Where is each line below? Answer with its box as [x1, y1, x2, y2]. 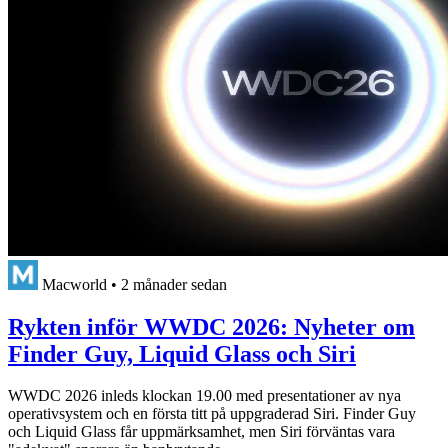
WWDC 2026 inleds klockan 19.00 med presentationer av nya [8, 387, 401, 405]
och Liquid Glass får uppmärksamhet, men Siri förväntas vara [8, 423, 395, 441]
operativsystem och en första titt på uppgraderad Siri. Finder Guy [8, 405, 416, 423]
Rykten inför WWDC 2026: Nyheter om [8, 313, 415, 340]
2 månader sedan [121, 275, 227, 293]
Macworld [42, 275, 107, 293]
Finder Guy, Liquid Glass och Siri [8, 340, 356, 367]
